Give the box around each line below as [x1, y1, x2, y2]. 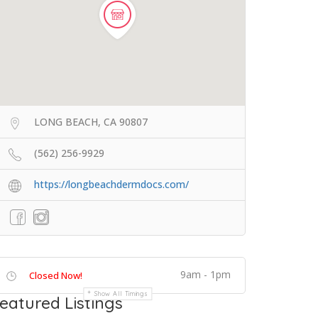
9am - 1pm [180, 268, 231, 281]
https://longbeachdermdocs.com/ [34, 177, 189, 191]
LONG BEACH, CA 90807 [34, 115, 148, 128]
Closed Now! [29, 269, 82, 282]
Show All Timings [94, 290, 148, 297]
